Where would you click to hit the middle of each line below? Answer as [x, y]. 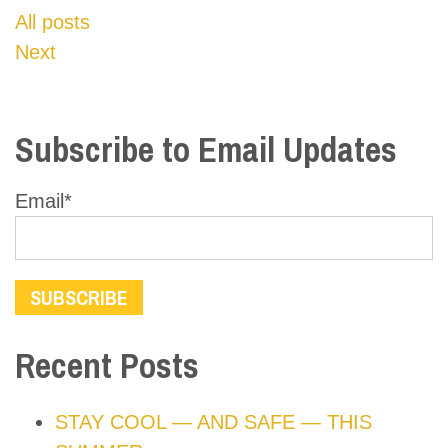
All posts [52, 22]
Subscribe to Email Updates [206, 150]
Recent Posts [107, 366]
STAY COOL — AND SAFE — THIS [213, 422]
